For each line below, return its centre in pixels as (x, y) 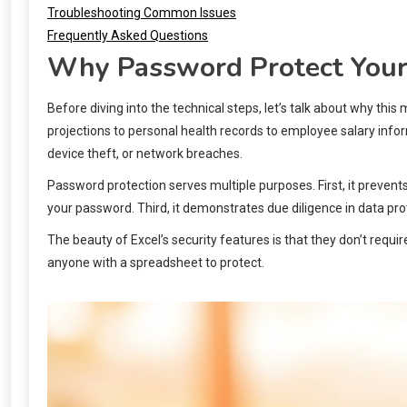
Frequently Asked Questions (128, 35)
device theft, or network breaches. (145, 153)
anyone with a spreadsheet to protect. (156, 262)
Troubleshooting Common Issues (142, 12)
